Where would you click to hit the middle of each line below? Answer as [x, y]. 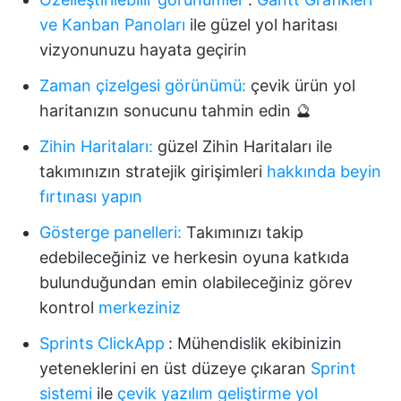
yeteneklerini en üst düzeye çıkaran [175, 369]
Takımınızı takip [243, 233]
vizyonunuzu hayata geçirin [143, 50]
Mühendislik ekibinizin [257, 344]
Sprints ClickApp [102, 344]
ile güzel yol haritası [261, 25]
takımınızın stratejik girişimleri [153, 172]
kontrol [69, 308]
